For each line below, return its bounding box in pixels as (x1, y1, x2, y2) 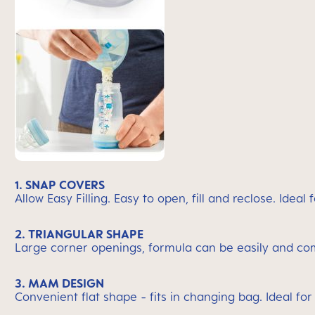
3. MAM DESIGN (15, 276, 104, 290)
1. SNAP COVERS (15, 178, 105, 192)
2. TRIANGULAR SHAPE (15, 227, 143, 241)
